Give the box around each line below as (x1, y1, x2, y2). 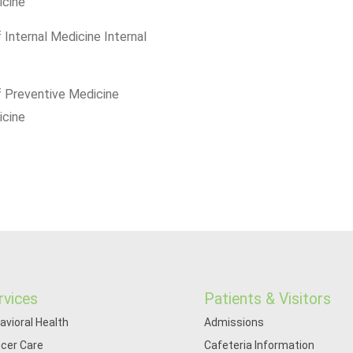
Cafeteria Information (204, 339, 315, 351)
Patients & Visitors (204, 290, 332, 308)
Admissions (204, 316, 265, 329)
